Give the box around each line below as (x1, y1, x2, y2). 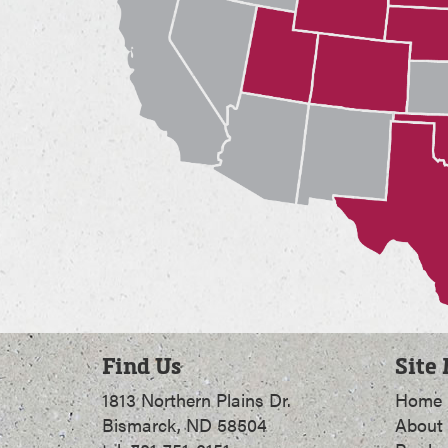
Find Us (102, 349, 181, 380)
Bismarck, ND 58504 (102, 411, 267, 437)
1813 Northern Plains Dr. (102, 386, 291, 412)
